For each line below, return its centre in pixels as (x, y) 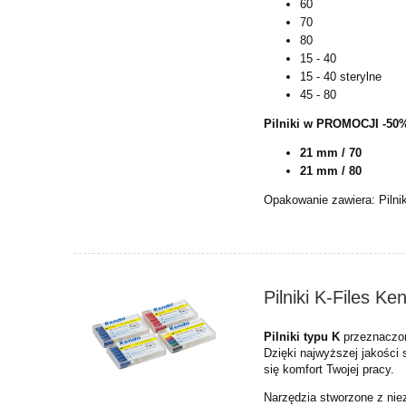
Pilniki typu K (302, 336)
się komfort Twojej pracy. (329, 369)
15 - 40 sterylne (341, 76)
